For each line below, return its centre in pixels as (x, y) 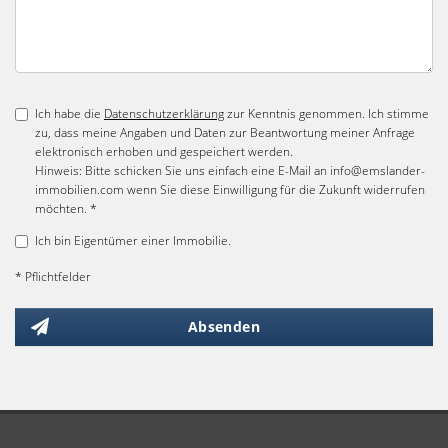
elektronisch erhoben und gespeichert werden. (164, 151)
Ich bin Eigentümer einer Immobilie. (133, 240)
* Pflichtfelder (53, 276)
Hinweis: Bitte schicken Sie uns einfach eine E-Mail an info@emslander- (230, 170)
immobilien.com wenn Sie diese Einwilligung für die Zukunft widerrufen (230, 189)
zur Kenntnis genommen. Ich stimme (326, 113)
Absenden (224, 326)
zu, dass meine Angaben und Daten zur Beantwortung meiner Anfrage (225, 132)
